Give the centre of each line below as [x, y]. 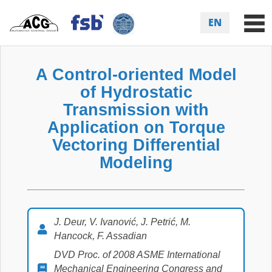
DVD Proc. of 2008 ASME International [137, 255]
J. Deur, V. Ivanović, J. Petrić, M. [122, 222]
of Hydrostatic [136, 92]
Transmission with [136, 110]
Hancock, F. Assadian [100, 236]
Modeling [136, 162]
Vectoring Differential [136, 145]
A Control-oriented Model [136, 74]
